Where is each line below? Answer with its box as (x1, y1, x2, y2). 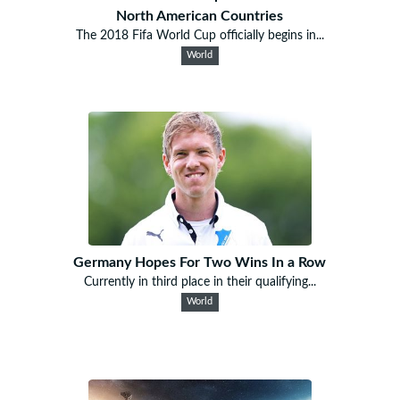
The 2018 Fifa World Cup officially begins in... (75, 29, 324, 42)
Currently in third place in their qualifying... (83, 275, 316, 288)
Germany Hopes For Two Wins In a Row (73, 254, 327, 270)
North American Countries (116, 8, 284, 23)
